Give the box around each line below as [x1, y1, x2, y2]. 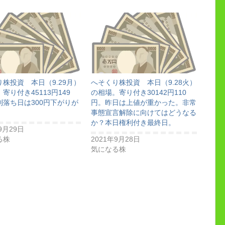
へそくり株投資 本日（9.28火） [91, 78, 196, 86]
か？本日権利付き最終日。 [91, 118, 175, 127]
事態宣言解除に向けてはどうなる [91, 108, 196, 117]
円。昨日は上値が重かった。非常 [91, 98, 196, 106]
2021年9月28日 [91, 135, 140, 143]
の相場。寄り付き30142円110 [91, 88, 186, 96]
